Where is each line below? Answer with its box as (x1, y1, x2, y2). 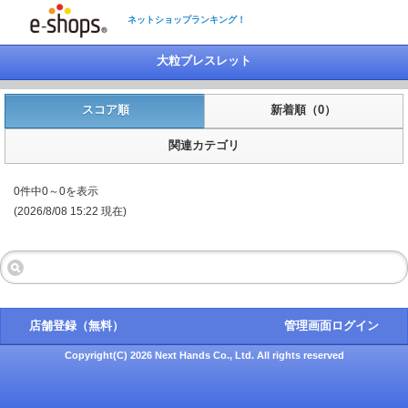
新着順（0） (270, 104, 336, 117)
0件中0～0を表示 (14, 185, 98, 199)
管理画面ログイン (283, 319, 379, 333)
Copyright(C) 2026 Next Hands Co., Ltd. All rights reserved (64, 350, 344, 362)
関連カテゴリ (168, 139, 240, 153)
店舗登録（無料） (29, 319, 125, 333)
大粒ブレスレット (157, 54, 251, 67)
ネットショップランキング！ (127, 15, 246, 25)
